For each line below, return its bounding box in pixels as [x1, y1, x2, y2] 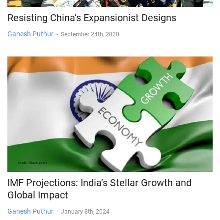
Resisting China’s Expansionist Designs [7, 12, 176, 24]
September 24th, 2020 [61, 31, 119, 38]
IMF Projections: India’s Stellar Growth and [7, 176, 192, 189]
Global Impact [7, 189, 68, 201]
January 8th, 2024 [61, 208, 110, 215]
